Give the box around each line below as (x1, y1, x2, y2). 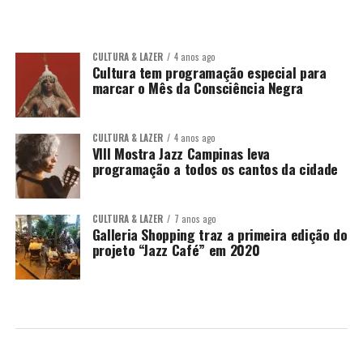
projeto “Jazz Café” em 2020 (92, 239, 260, 260)
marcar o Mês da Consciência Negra (92, 77, 304, 98)
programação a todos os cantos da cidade (92, 158, 338, 179)
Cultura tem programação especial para (92, 62, 327, 83)
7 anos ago (173, 212, 216, 225)
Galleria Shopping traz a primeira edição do (92, 224, 348, 245)
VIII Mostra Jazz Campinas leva (92, 143, 271, 164)
